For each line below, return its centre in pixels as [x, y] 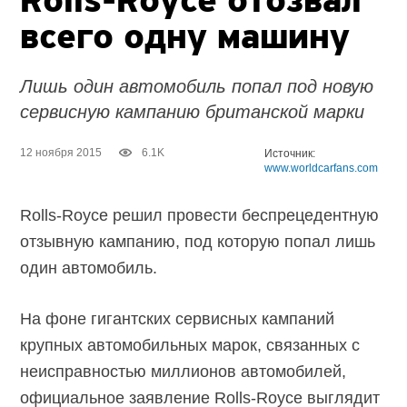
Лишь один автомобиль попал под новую [197, 87]
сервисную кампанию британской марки [193, 112]
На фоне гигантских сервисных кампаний [178, 319]
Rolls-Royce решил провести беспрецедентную [200, 216]
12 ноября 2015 [61, 153]
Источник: [290, 154]
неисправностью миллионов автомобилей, [184, 372]
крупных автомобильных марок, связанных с [190, 346]
